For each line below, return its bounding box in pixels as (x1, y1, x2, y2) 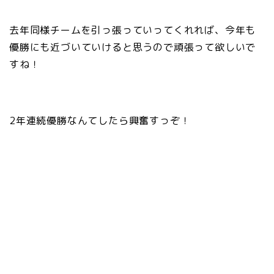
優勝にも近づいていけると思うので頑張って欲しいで (9, 40, 256, 54)
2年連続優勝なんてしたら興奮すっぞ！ (9, 113, 191, 127)
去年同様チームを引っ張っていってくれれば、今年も (9, 23, 256, 37)
